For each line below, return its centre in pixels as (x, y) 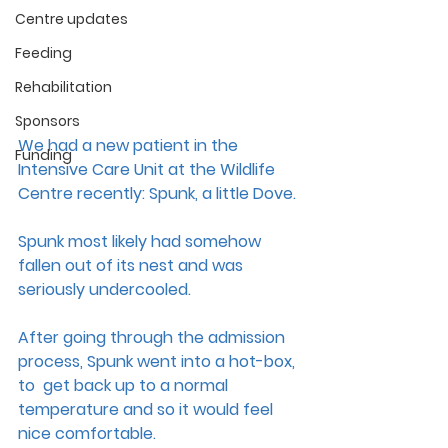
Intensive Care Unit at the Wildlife (148, 169)
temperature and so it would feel (147, 409)
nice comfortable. (89, 433)
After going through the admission (153, 337)
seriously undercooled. (106, 289)
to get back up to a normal (125, 385)
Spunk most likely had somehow (141, 241)
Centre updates (71, 19)
